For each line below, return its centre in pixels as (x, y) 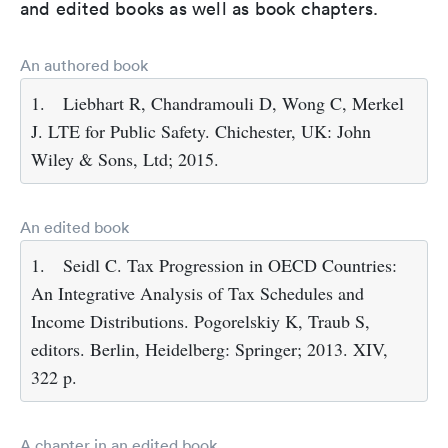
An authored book (84, 65)
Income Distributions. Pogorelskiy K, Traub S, (200, 321)
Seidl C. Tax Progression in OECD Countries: (230, 265)
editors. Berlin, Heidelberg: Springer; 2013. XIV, (209, 349)
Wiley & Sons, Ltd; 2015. (125, 159)
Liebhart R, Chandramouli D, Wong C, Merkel (233, 103)
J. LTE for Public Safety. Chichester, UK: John (201, 131)
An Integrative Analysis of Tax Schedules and (197, 293)
